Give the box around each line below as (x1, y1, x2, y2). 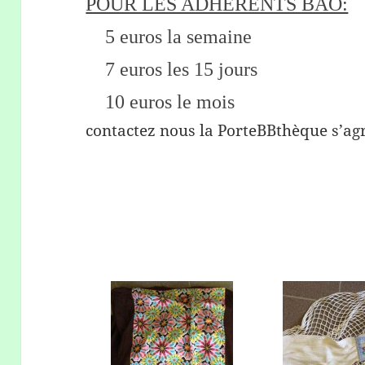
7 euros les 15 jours (86, 59, 258, 81)
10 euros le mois (86, 91, 235, 113)
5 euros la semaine (86, 26, 253, 48)
